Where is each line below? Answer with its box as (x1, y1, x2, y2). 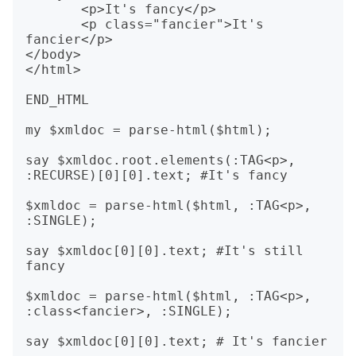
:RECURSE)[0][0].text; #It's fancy (25, 168, 288, 183)
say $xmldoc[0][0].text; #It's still (25, 243, 304, 258)
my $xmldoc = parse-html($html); (25, 122, 272, 137)
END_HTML (25, 92, 89, 107)
